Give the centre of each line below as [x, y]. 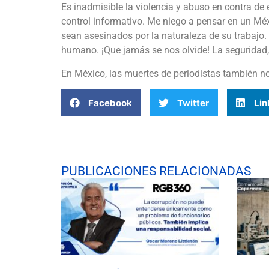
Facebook [110, 103]
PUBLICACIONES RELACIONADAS [156, 171]
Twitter [193, 103]
